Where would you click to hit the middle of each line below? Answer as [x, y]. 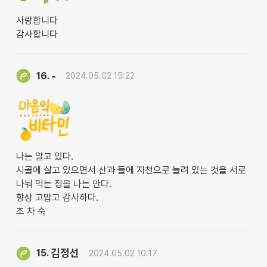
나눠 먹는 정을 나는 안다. [63, 184]
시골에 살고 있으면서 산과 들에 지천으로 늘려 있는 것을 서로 [131, 170]
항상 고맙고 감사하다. [57, 198]
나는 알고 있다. [44, 157]
